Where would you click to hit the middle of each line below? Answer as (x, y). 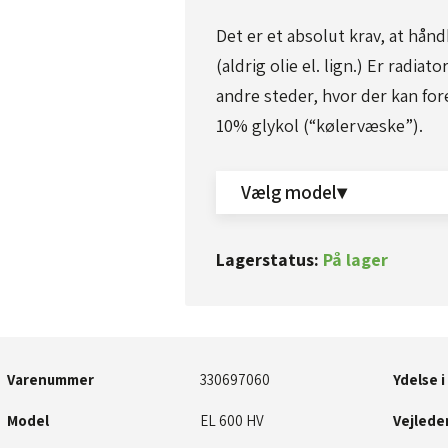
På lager (355, 260)
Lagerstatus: (269, 260)
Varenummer (51, 380)
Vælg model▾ (293, 192)
